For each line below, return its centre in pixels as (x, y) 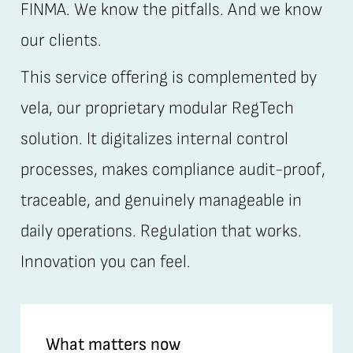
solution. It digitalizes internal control (154, 139)
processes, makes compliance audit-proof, (173, 170)
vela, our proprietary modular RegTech (157, 109)
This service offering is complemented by (168, 78)
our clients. (61, 41)
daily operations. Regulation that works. (161, 232)
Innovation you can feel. (105, 262)
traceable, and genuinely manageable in (161, 201)
